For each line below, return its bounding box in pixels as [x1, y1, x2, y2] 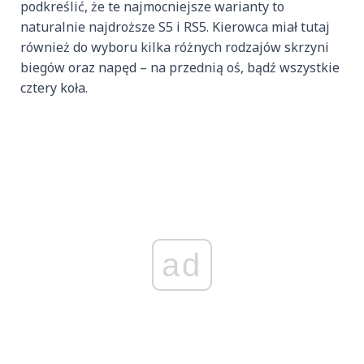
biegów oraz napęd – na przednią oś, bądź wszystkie [20, 58, 340, 76]
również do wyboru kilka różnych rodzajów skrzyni [20, 37, 329, 56]
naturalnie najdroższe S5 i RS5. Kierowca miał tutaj [20, 17, 330, 36]
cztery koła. [20, 78, 88, 97]
